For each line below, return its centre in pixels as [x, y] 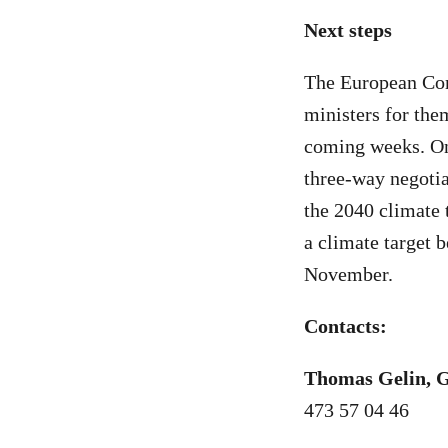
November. [351, 274]
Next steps [348, 30]
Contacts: [345, 326]
